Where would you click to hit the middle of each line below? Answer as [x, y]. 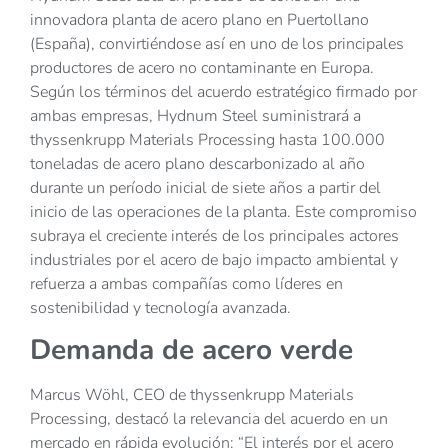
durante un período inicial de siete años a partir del [205, 188]
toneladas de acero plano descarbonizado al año [197, 164]
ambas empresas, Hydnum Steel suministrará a [195, 116]
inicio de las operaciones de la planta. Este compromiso [223, 212]
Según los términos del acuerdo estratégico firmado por [223, 92]
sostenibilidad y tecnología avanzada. [160, 308]
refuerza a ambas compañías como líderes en [186, 284]
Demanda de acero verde [191, 350]
